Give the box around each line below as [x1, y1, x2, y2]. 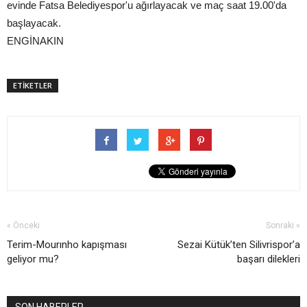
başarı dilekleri [237, 252, 300, 265]
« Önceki [7, 220, 40, 230]
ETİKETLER [13, 79, 52, 90]
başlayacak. [7, 16, 61, 29]
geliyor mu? [7, 252, 59, 265]
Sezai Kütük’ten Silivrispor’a [177, 238, 300, 251]
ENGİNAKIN [7, 34, 64, 47]
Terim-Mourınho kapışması [7, 238, 127, 251]
